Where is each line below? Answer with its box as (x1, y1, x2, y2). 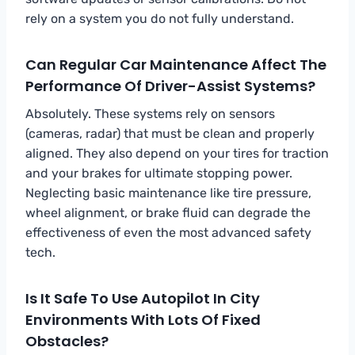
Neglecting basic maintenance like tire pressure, (25, 185, 311, 200)
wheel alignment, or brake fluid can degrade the (25, 204, 311, 220)
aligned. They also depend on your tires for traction (25, 145, 329, 161)
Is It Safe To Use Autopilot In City (25, 288, 260, 308)
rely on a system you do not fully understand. (25, 10, 294, 26)
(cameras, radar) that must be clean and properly (25, 125, 315, 141)
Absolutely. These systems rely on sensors (25, 105, 275, 121)
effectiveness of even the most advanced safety (25, 224, 311, 240)
